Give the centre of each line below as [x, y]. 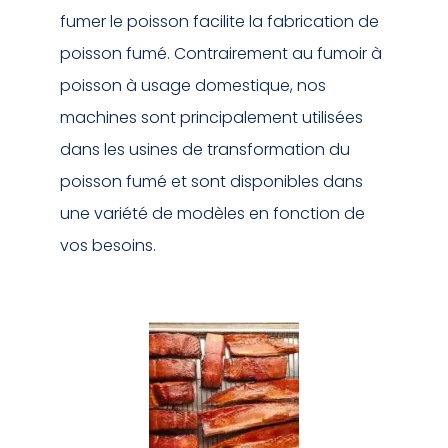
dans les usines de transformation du [205, 150]
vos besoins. [108, 246]
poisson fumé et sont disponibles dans [211, 182]
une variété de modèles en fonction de [212, 214]
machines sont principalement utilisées [211, 118]
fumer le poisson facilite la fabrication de [219, 22]
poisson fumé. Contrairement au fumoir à [221, 54]
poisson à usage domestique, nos [193, 86]
